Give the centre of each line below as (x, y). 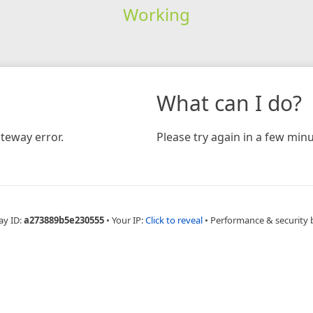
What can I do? (229, 103)
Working (156, 14)
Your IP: (128, 220)
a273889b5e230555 (64, 220)
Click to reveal (174, 220)
